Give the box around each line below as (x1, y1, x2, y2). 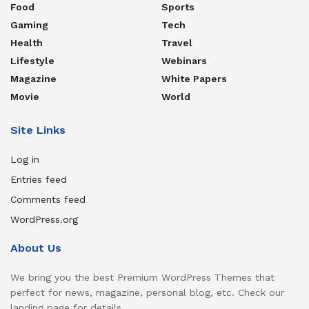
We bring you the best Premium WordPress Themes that (10, 271, 275, 283)
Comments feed (10, 193, 86, 205)
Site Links (10, 123, 66, 137)
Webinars (161, 54, 207, 66)
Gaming (10, 19, 48, 30)
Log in (10, 153, 39, 165)
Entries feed (10, 173, 67, 185)
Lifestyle (10, 54, 54, 66)
